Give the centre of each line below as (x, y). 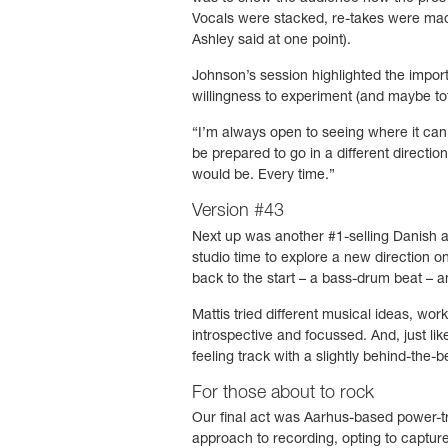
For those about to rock (283, 393)
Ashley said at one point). (271, 41)
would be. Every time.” (263, 176)
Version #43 (238, 212)
